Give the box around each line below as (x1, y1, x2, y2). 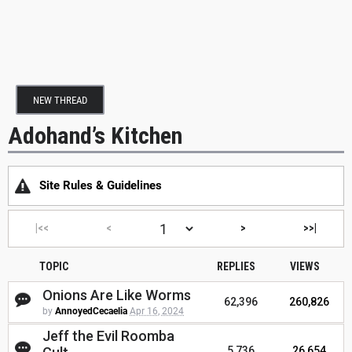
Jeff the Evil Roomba (42, 328, 174, 345)
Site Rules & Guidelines (39, 178, 162, 193)
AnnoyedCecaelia (55, 306, 127, 317)
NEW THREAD (33, 94, 87, 106)
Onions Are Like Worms (42, 287, 191, 304)
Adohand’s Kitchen (8, 121, 182, 149)
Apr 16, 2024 (130, 306, 184, 317)
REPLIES (216, 260, 255, 273)
